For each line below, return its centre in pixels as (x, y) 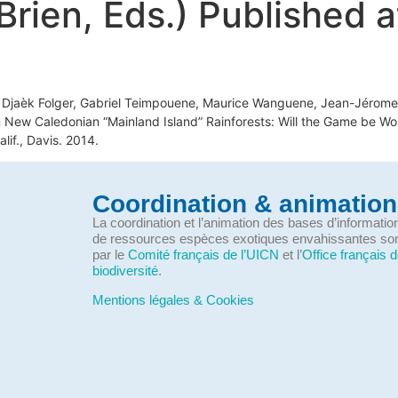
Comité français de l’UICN (203, 255)
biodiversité (125, 271)
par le (110, 255)
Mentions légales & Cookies (173, 299)
